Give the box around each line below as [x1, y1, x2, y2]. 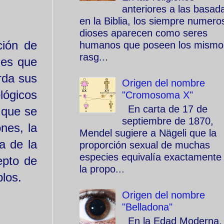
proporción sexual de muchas [79, 139, 210, 150]
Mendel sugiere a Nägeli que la [79, 127, 216, 138]
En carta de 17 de [122, 103, 207, 114]
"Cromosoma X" [122, 89, 193, 100]
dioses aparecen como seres [79, 27, 207, 38]
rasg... [79, 51, 108, 62]
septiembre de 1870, [122, 115, 213, 126]
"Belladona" [122, 201, 172, 212]
